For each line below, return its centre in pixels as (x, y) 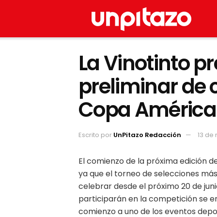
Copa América (147, 110)
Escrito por (96, 135)
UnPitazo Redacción (147, 135)
